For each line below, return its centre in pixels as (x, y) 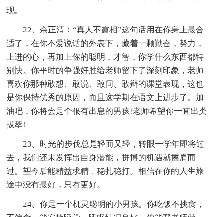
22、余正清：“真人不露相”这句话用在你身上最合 (114, 30)
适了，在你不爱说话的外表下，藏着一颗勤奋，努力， (105, 43)
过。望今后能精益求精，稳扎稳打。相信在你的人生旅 (105, 171)
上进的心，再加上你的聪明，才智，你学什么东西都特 (105, 57)
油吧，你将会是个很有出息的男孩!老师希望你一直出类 (107, 111)
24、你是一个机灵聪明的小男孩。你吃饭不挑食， (114, 204)
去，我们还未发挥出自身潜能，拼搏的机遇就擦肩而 (101, 157)
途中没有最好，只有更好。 (56, 185)
